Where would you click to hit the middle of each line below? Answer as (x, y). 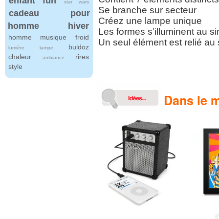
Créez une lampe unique (150, 21)
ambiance (53, 57)
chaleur (20, 56)
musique (54, 37)
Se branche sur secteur (147, 10)
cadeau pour (49, 13)
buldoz (79, 47)
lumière (16, 47)
